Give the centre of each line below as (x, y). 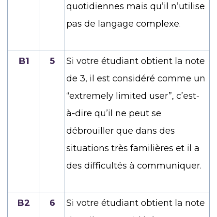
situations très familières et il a (133, 148)
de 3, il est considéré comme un (136, 78)
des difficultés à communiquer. (134, 165)
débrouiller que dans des (121, 131)
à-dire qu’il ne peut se (114, 113)
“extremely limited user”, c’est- (133, 96)
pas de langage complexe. (124, 23)
